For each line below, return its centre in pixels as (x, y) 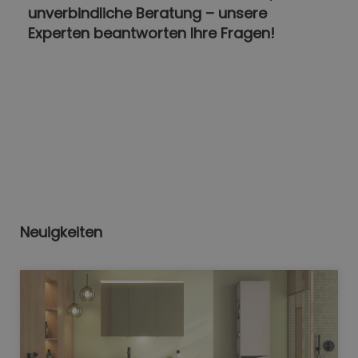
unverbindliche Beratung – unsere (147, 14)
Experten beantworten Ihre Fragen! (151, 34)
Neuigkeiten (61, 232)
